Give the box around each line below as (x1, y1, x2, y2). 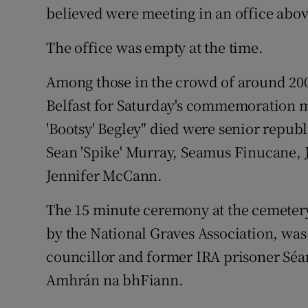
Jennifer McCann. (46, 165, 163, 186)
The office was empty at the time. (46, 37, 263, 58)
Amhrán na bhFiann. (46, 269, 184, 290)
